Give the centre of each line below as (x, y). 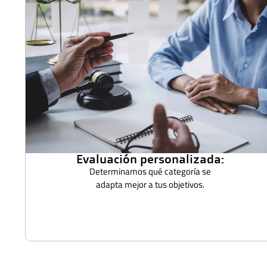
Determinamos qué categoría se (150, 171)
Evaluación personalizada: (150, 159)
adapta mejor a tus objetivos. (150, 184)
